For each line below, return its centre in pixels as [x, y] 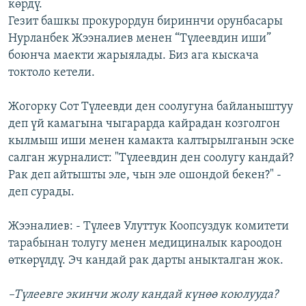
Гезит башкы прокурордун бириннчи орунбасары [145, 22]
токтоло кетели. [52, 73]
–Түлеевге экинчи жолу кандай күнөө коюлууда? [143, 295]
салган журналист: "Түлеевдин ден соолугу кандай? [151, 158]
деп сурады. [41, 193]
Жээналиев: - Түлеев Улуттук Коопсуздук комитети [149, 227]
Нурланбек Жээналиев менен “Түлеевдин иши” [140, 39]
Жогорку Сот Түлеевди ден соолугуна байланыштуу [151, 107]
